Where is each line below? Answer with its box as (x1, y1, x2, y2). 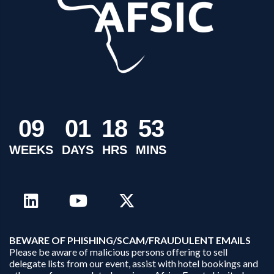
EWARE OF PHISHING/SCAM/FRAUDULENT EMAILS (16, 234, 251, 246)
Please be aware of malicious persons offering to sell (9, 245, 228, 257)
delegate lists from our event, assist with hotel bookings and (9, 257, 258, 269)
